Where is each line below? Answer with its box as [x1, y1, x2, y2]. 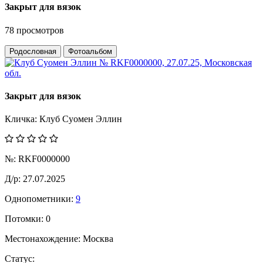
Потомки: [5, 214, 43, 224]
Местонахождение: [5, 234, 83, 244]
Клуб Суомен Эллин [39, 114, 122, 124]
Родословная [9, 46, 56, 56]
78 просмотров [5, 25, 64, 35]
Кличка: [5, 114, 39, 124]
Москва [83, 234, 113, 244]
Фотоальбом [68, 46, 112, 56]
